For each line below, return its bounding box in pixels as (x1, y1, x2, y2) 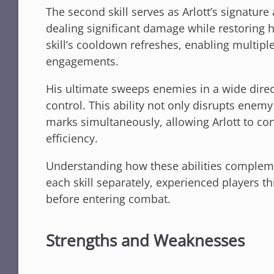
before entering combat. (46, 191, 171, 206)
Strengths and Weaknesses (46, 229, 245, 252)
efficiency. (46, 130, 98, 146)
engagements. (46, 53, 119, 68)
